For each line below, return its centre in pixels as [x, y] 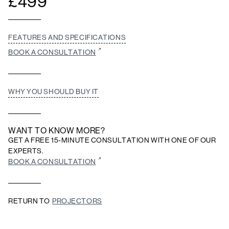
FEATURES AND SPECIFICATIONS [67, 38]
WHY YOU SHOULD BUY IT [53, 92]
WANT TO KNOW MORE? [57, 131]
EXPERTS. [26, 151]
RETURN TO [29, 201]
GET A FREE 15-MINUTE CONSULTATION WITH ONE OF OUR [112, 140]
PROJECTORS [77, 201]
